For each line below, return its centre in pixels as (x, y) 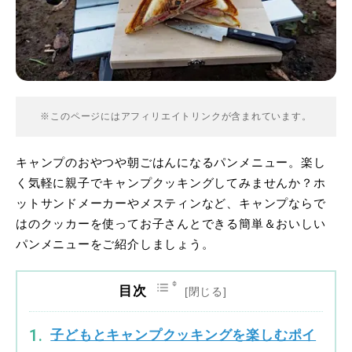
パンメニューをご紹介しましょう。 (115, 245)
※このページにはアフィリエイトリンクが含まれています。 (176, 117)
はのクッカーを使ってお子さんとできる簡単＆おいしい (171, 224)
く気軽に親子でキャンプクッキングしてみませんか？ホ (171, 183)
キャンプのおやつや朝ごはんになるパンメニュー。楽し (171, 163)
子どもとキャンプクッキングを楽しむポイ (183, 335)
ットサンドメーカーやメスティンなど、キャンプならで (171, 204)
